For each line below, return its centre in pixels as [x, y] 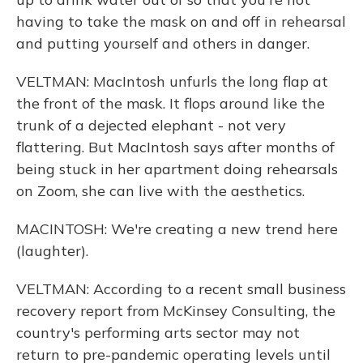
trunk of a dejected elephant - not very [151, 125]
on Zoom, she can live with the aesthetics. [160, 191]
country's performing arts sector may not [158, 333]
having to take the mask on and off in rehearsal [181, 21]
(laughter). [52, 251]
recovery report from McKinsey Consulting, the [176, 311]
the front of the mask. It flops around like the [171, 103]
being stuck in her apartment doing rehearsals [177, 169]
